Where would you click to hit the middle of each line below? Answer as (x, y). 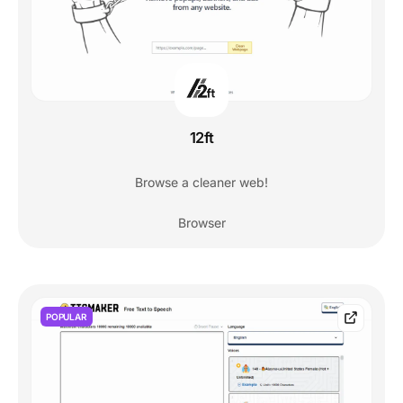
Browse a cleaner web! (201, 183)
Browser (201, 223)
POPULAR (67, 317)
